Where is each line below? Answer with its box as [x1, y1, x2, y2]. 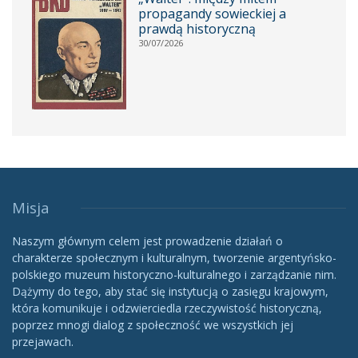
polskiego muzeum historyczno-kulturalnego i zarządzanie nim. [12, 267, 336, 283]
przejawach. [12, 334, 74, 350]
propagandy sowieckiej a [137, 5, 286, 23]
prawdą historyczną [137, 20, 256, 38]
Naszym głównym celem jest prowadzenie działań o [12, 233, 283, 249]
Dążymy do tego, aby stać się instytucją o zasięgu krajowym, [12, 284, 328, 300]
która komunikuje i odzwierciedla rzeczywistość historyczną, [12, 300, 322, 316]
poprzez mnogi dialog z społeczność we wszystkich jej [12, 317, 293, 333]
